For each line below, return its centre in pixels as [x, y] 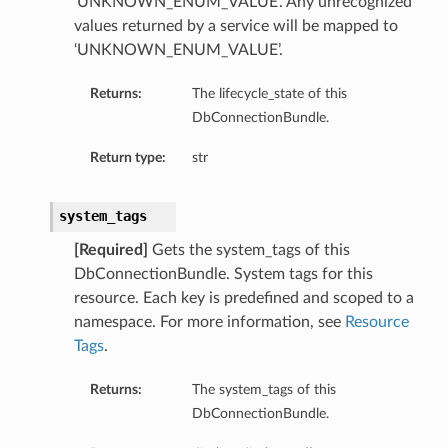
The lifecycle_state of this [269, 94]
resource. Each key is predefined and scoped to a [243, 298]
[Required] [110, 250]
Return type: [127, 158]
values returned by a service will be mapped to [235, 26]
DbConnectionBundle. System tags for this [223, 274]
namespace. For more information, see [209, 322]
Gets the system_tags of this [248, 250]
